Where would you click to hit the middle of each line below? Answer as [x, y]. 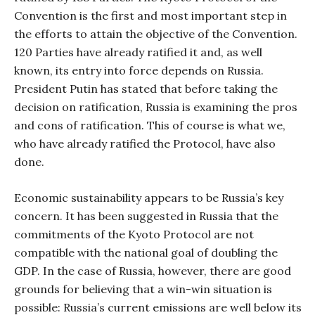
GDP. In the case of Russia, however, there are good [153, 271]
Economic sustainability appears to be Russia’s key [149, 198]
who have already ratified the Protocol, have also [145, 143]
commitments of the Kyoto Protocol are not [134, 234]
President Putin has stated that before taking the [146, 89]
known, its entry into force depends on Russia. [139, 70]
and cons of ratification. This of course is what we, [150, 125]
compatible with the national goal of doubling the [146, 252]
